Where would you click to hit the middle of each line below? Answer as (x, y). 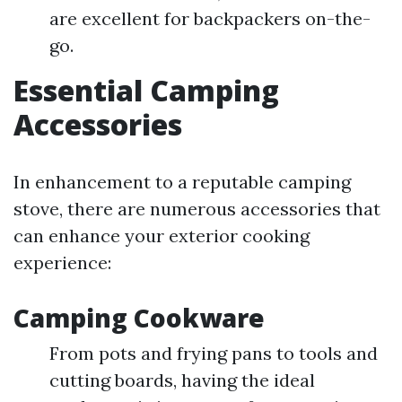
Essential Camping (146, 91)
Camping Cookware (139, 318)
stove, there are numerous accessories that (197, 209)
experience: (62, 263)
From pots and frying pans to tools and (214, 354)
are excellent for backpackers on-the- (210, 19)
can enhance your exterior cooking (162, 236)
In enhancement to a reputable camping (182, 182)
